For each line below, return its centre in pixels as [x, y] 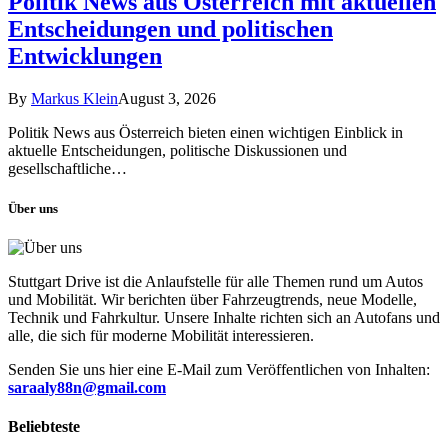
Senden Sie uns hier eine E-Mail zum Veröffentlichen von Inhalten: [219, 369]
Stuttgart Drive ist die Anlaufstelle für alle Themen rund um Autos [215, 281]
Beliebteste [44, 426]
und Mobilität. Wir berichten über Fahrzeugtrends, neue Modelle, [212, 299]
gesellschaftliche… [67, 169]
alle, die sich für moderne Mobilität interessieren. [161, 335]
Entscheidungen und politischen [170, 29]
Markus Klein [74, 99]
